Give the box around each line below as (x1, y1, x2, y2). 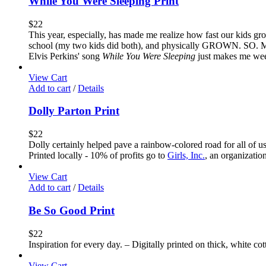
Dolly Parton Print (28, 104, 119, 118)
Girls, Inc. (167, 150, 205, 161)
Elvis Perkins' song (28, 50, 102, 61)
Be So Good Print (28, 204, 115, 217)
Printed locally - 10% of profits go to (28, 150, 167, 161)
